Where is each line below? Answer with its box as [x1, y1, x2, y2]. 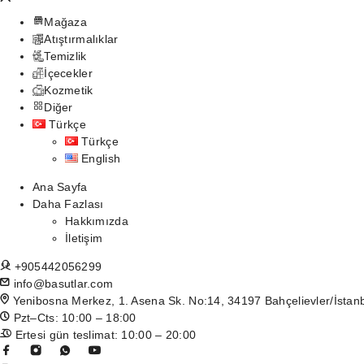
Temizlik [44, 50, 87, 63]
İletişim [65, 232, 103, 245]
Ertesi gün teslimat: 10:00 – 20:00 [11, 328, 197, 341]
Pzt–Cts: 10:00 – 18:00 [10, 311, 136, 324]
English [81, 152, 121, 165]
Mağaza [44, 15, 87, 28]
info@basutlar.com [13, 277, 114, 290]
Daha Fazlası [32, 197, 104, 210]
